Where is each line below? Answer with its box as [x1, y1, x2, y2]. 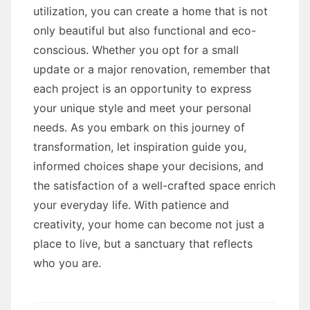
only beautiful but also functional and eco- [33, 24, 256, 38]
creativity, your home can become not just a [33, 217, 264, 232]
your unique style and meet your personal [33, 101, 251, 116]
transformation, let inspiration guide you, [33, 140, 246, 154]
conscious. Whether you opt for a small [33, 43, 239, 57]
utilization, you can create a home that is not [33, 4, 268, 19]
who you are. [33, 256, 101, 271]
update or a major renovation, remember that [33, 62, 271, 77]
